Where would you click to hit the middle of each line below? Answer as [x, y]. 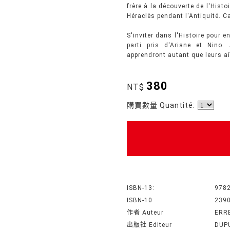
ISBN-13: [141, 188]
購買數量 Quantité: [161, 105]
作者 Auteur [146, 213]
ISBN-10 [140, 200]
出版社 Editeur [150, 225]
